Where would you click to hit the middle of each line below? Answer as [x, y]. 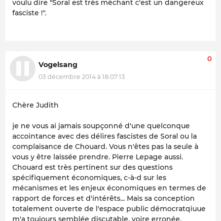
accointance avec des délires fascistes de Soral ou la [105, 136]
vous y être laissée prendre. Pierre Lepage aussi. [98, 157]
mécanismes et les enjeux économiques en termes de [109, 188]
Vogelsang [58, 65]
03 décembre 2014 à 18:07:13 [82, 76]
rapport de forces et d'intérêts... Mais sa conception [104, 199]
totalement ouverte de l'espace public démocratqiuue [109, 209]
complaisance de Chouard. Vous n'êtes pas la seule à [105, 147]
